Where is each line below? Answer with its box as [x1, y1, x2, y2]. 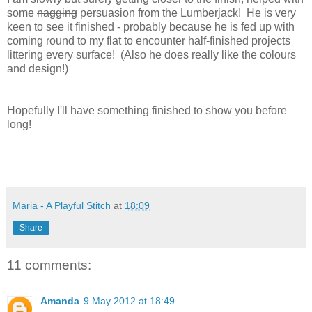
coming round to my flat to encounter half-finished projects [7, 34, 290, 47]
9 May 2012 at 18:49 [84, 295, 175, 307]
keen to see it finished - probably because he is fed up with [7, 20, 295, 33]
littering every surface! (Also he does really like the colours [7, 48, 296, 61]
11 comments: [7, 257, 91, 272]
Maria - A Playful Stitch [13, 199, 111, 211]
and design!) [7, 62, 68, 75]
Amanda [40, 295, 79, 307]
